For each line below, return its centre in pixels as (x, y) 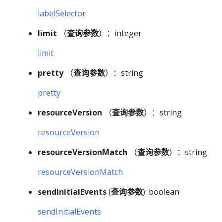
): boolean (161, 192)
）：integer (120, 33)
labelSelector (62, 14)
